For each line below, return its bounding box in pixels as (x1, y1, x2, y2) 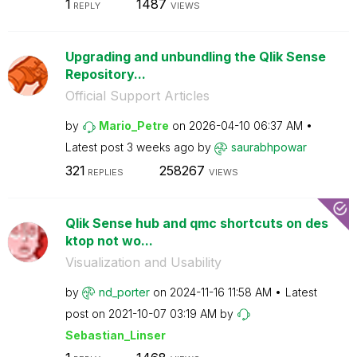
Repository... (65, 66, 146, 82)
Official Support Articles (65, 88, 210, 104)
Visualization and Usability (65, 253, 222, 270)
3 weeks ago (126, 140, 198, 154)
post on (65, 306, 108, 320)
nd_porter (98, 284, 150, 299)
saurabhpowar (230, 140, 307, 154)
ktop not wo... (65, 232, 153, 249)
